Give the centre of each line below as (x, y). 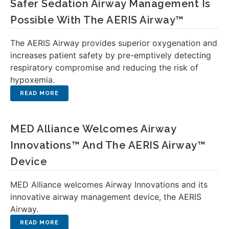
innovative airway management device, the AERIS (106, 197)
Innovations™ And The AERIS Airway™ (108, 145)
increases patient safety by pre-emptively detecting (111, 55)
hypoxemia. (32, 80)
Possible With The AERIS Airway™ (97, 20)
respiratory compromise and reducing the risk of (104, 67)
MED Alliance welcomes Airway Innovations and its (109, 185)
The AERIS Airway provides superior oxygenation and (114, 43)
